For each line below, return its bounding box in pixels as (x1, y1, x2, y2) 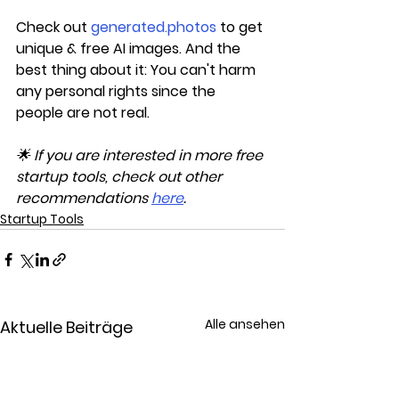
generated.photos (91, 17, 216, 37)
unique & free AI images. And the (16, 38, 244, 59)
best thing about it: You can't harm (16, 60, 259, 80)
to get (216, 17, 266, 37)
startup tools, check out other (16, 167, 225, 187)
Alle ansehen (205, 315, 285, 333)
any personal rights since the (16, 81, 219, 102)
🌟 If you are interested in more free (16, 145, 266, 166)
